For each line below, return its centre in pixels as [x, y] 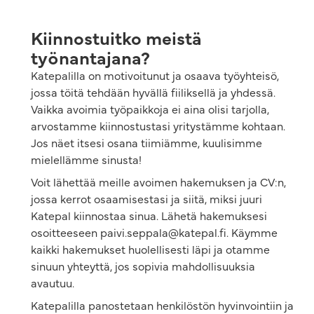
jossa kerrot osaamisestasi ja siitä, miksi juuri [146, 199]
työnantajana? [90, 57]
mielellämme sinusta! [86, 159]
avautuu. [53, 283]
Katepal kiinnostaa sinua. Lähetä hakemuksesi [149, 216]
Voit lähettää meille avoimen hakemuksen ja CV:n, [158, 182]
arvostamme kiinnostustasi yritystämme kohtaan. [158, 126]
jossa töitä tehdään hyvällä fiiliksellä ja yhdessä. [153, 92]
